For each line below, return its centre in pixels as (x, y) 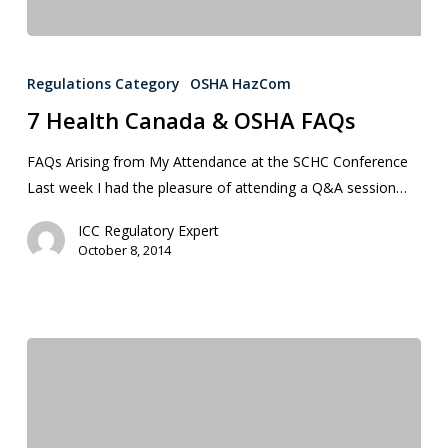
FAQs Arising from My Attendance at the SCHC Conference (217, 162)
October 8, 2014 (124, 250)
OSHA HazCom (240, 84)
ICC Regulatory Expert (148, 231)
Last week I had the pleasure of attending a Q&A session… (216, 188)
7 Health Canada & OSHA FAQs (191, 120)
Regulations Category (103, 84)
